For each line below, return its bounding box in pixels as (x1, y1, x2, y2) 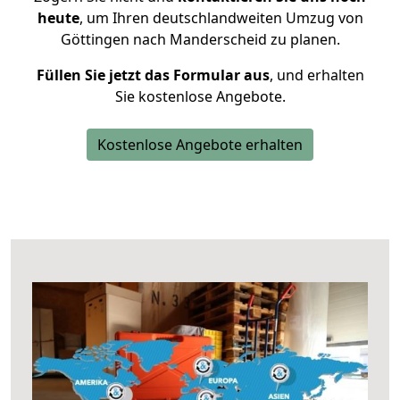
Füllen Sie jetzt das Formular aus (36, 65, 270, 85)
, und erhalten (269, 65, 364, 85)
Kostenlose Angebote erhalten (97, 135, 303, 154)
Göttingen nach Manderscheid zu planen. (60, 29, 340, 49)
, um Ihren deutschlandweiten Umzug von (79, 8, 363, 28)
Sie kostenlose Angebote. (114, 87, 286, 106)
